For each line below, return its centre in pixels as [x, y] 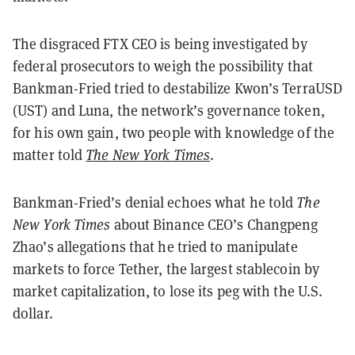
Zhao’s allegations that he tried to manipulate [155, 246]
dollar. [34, 313]
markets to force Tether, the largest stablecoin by [166, 269]
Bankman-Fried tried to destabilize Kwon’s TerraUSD [178, 88]
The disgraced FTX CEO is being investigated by [160, 44]
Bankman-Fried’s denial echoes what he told [155, 202]
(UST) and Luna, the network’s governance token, [169, 110]
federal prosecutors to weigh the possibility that [163, 66]
